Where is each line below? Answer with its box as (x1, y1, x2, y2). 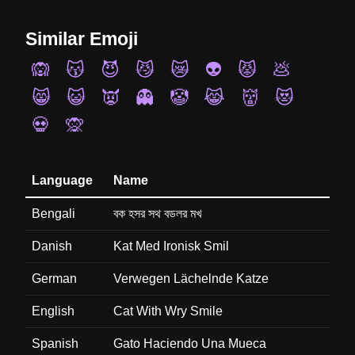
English (32, 304, 74, 318)
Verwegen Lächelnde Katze (113, 272, 269, 285)
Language (32, 174, 93, 187)
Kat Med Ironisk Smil (113, 239, 229, 253)
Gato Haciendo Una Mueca (113, 337, 266, 350)
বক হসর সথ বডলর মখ (113, 207, 201, 220)
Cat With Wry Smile (113, 304, 223, 318)
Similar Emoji (25, 29, 138, 49)
